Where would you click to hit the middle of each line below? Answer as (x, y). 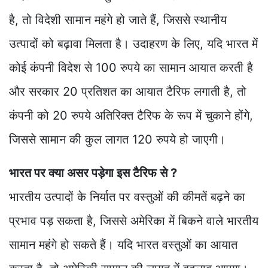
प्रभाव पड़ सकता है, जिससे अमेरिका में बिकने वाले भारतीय (134, 221)
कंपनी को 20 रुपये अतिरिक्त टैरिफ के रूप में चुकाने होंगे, (131, 116)
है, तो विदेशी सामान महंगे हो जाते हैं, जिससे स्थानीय (118, 20)
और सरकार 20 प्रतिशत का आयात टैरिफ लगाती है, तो (128, 92)
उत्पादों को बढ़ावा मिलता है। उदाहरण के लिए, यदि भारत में (133, 44)
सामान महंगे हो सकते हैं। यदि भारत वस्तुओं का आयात (123, 245)
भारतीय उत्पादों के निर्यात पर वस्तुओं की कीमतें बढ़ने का (127, 197)
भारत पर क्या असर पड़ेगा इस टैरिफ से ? (93, 173)
